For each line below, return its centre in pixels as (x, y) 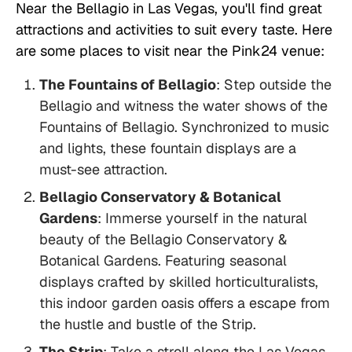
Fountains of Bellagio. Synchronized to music (184, 127)
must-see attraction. (103, 170)
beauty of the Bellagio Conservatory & (163, 240)
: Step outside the (274, 85)
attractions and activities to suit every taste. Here (174, 30)
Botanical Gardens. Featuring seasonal (163, 261)
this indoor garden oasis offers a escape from (185, 303)
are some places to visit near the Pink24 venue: (170, 51)
